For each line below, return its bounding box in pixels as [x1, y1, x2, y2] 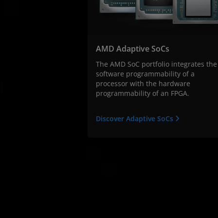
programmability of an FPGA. [96, 88, 189, 98]
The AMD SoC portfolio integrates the [96, 59, 217, 69]
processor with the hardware [96, 78, 190, 88]
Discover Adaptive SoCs [96, 113, 175, 123]
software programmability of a [96, 69, 195, 78]
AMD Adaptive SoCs [96, 43, 169, 54]
